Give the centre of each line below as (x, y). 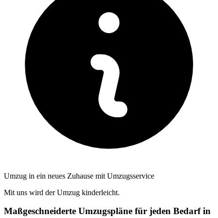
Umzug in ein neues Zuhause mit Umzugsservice (79, 176)
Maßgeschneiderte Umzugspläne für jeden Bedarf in (107, 211)
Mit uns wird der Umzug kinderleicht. (62, 192)
